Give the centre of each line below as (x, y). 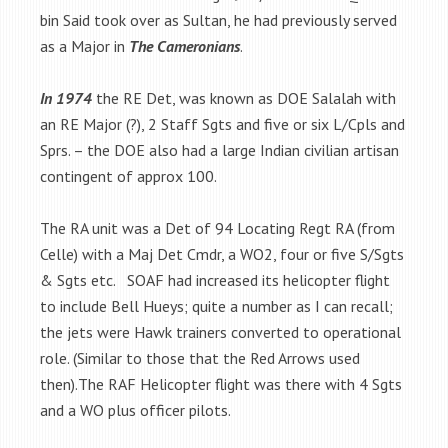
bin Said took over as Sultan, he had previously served (218, 19)
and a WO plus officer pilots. (135, 409)
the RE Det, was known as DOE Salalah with (244, 97)
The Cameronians (184, 45)
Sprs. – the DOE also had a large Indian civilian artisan (219, 149)
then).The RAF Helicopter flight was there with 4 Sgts (221, 383)
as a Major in (84, 45)
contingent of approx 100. (128, 175)
